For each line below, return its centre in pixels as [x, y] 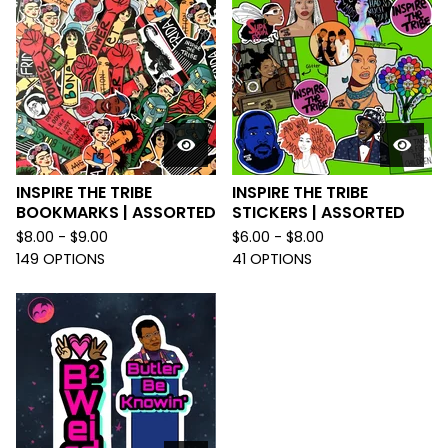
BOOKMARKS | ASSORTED [116, 212]
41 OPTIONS [272, 258]
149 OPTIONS [60, 258]
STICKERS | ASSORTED [318, 212]
